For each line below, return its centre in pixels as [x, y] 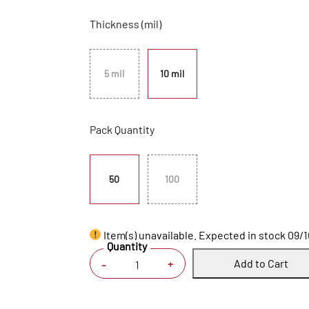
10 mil [172, 73]
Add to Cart [261, 263]
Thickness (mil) [125, 24]
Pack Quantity [122, 129]
